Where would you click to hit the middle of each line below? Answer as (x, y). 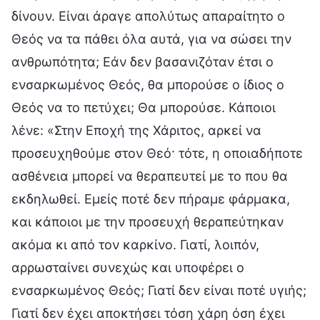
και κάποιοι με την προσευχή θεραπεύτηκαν (147, 221)
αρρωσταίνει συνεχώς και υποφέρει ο (128, 267)
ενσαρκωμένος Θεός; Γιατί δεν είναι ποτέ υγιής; (159, 290)
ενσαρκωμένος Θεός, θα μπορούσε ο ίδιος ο (148, 84)
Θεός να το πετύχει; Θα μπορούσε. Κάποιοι (144, 107)
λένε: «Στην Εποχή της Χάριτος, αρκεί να (136, 130)
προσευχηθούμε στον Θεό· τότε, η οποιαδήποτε (157, 153)
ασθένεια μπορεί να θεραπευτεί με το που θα (150, 176)
